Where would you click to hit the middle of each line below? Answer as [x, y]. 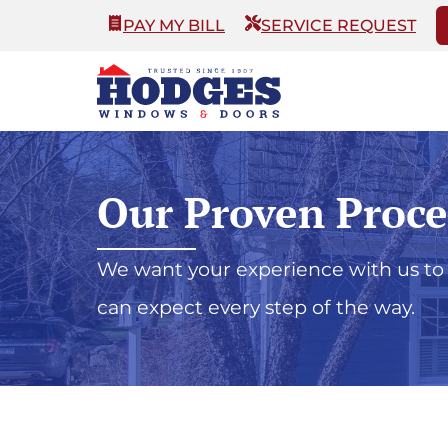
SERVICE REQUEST [338, 25]
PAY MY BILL [174, 25]
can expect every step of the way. [256, 307]
